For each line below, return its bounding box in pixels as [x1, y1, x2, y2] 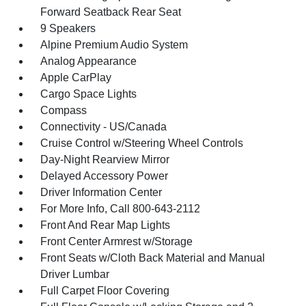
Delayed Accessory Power [40, 170, 169, 182]
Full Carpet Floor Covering [40, 285, 170, 296]
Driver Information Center [40, 186, 163, 198]
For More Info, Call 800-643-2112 [40, 203, 201, 214]
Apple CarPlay [40, 72, 112, 83]
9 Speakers [40, 23, 96, 34]
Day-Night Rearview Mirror [40, 154, 170, 165]
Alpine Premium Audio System [40, 39, 189, 51]
